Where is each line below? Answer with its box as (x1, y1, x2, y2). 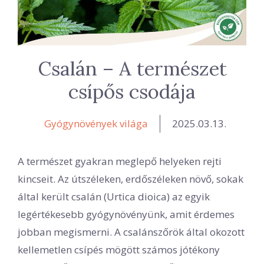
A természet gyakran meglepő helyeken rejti (18, 154, 222, 168)
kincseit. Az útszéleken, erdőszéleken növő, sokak (18, 171, 243, 186)
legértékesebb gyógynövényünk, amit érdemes (18, 207, 235, 221)
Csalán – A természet (37, 55, 227, 81)
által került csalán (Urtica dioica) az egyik (18, 189, 210, 203)
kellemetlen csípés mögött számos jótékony (18, 242, 220, 256)
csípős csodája (68, 78, 196, 104)
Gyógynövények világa (44, 116, 148, 130)
